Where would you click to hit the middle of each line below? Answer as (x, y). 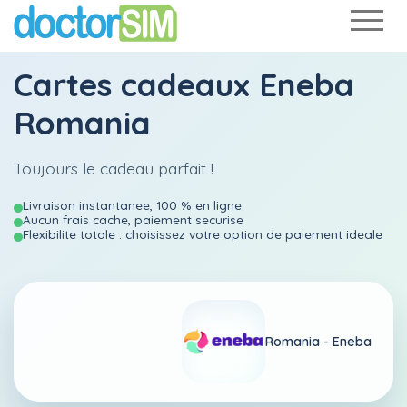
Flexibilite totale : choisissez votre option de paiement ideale (203, 234)
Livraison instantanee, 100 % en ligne (132, 205)
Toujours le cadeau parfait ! (114, 168)
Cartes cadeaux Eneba (184, 84)
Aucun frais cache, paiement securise (133, 219)
